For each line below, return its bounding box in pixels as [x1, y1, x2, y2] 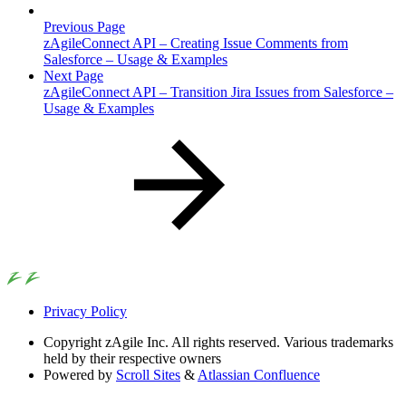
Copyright [43, 334, 101, 351]
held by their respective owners [43, 351, 221, 367]
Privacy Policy [43, 304, 127, 320]
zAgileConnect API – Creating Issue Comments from [43, 35, 348, 52]
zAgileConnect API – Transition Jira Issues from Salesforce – [43, 84, 393, 101]
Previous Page [43, 19, 125, 35]
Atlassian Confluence [198, 367, 320, 383]
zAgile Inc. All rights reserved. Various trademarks [105, 334, 393, 351]
